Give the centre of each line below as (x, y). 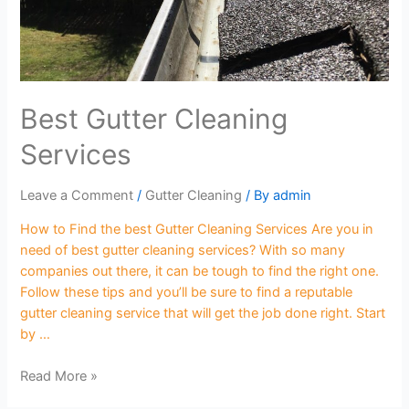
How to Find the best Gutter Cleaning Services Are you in (197, 229)
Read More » (59, 377)
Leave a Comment (77, 196)
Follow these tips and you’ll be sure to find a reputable (187, 292)
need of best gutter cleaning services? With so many (183, 250)
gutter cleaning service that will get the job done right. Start (203, 313)
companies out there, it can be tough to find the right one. (200, 271)
